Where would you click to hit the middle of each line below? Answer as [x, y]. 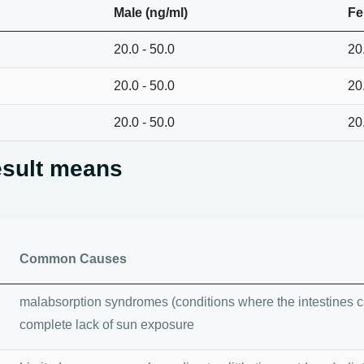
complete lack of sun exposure [107, 324]
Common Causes [73, 258]
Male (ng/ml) [151, 12]
